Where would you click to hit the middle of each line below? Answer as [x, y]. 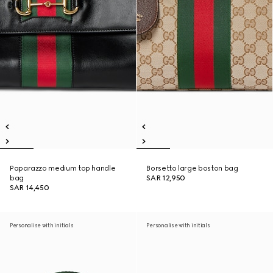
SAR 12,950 [166, 178]
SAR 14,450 [30, 188]
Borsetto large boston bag [192, 168]
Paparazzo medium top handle [63, 168]
